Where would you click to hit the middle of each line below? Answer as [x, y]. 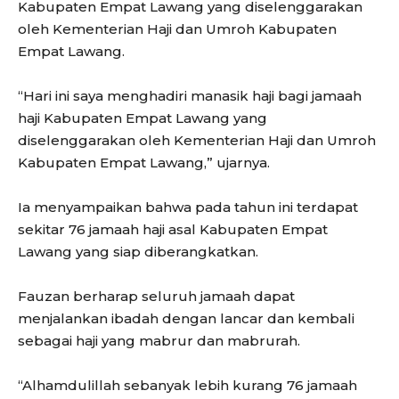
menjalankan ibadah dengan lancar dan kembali [186, 319]
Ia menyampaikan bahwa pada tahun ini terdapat [188, 208]
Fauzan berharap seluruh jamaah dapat [156, 297]
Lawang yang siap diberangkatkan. [138, 252]
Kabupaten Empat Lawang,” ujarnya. [144, 163]
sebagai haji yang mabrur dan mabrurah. [159, 341]
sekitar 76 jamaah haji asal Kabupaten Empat [173, 230]
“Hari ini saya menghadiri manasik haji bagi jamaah [190, 96]
